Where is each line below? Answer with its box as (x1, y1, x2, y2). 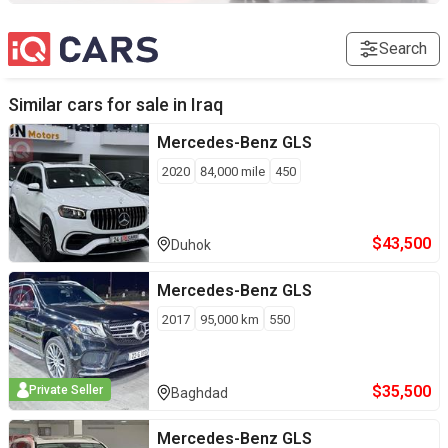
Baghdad (171, 385, 228, 402)
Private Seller (29, 382, 103, 397)
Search (379, 38, 427, 58)
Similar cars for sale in (8, 94, 187, 116)
